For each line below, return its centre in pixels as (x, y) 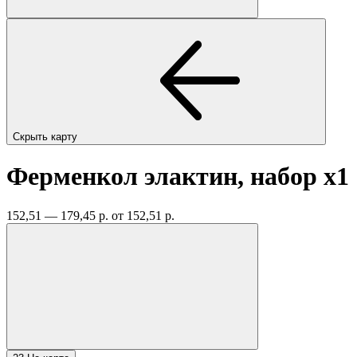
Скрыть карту (47, 136)
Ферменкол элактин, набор (165, 177)
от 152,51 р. (143, 215)
